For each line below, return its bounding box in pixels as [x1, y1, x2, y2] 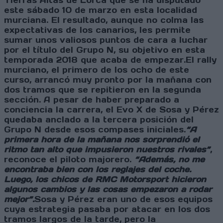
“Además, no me [134, 154, 205, 165]
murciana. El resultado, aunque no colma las [4, 15, 204, 25]
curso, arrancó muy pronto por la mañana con [4, 75, 212, 85]
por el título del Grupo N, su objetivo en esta [4, 45, 205, 55]
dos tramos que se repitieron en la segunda [4, 85, 201, 95]
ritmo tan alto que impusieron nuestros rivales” [4, 144, 210, 155]
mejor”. [4, 194, 34, 205]
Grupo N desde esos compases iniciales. [4, 124, 186, 135]
